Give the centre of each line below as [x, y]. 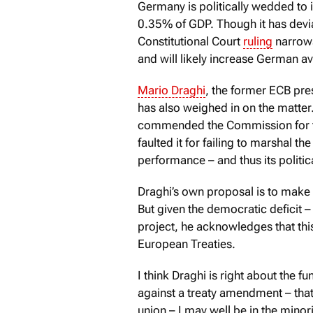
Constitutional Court [190, 41]
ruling [258, 41]
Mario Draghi [172, 90]
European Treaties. [187, 243]
